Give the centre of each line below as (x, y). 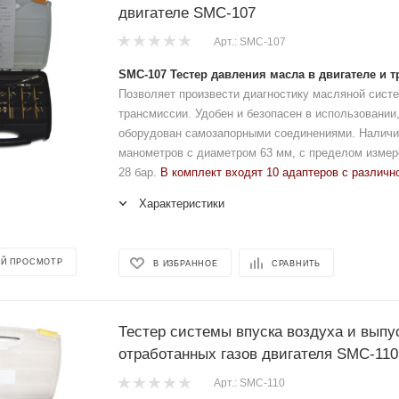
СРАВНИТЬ (296, 263)
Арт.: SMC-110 (249, 383)
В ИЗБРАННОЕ (186, 263)
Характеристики (182, 204)
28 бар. (139, 172)
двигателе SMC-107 (187, 12)
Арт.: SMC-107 (250, 41)
